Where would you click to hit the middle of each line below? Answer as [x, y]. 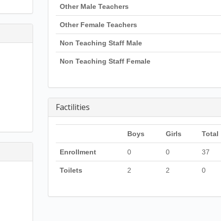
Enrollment [78, 152]
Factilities [73, 107]
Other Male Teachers [94, 6]
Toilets [71, 170]
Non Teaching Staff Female [105, 61]
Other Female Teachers [98, 25]
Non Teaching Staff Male [101, 43]
